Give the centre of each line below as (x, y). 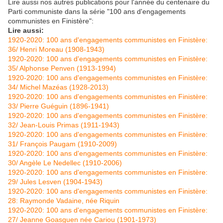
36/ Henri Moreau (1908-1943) (56, 50)
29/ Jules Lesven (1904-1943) (55, 182)
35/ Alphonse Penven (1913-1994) (62, 68)
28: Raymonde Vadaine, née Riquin (64, 201)
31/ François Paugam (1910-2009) (62, 144)
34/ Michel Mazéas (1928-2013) (58, 87)
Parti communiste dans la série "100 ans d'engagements (97, 12)
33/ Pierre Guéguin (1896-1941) (58, 106)
